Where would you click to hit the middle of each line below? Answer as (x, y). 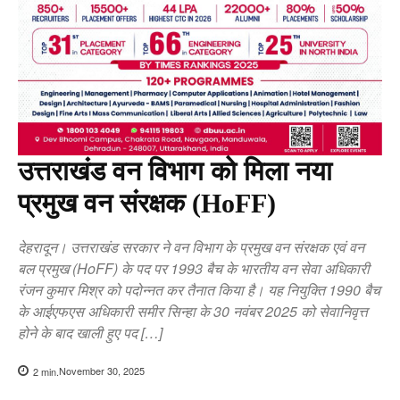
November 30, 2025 (102, 371)
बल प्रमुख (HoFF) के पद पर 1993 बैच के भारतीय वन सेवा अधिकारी (194, 268)
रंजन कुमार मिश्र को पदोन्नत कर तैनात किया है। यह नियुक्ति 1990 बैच (199, 289)
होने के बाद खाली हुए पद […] (90, 332)
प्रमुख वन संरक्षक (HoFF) (147, 203)
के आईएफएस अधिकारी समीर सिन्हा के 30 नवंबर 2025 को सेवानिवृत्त (193, 311)
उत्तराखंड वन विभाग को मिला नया (175, 171)
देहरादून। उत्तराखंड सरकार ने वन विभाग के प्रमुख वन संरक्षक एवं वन (191, 246)
